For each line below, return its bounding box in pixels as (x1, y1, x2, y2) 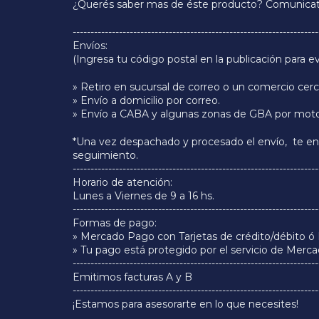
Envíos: (73, 39, 108, 52)
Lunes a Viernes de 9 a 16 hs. (73, 189, 214, 202)
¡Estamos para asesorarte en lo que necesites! (73, 298, 298, 310)
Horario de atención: (73, 176, 172, 189)
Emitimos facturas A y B (73, 271, 192, 283)
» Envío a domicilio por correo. (73, 94, 220, 107)
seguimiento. (73, 149, 138, 162)
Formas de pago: (73, 216, 157, 229)
